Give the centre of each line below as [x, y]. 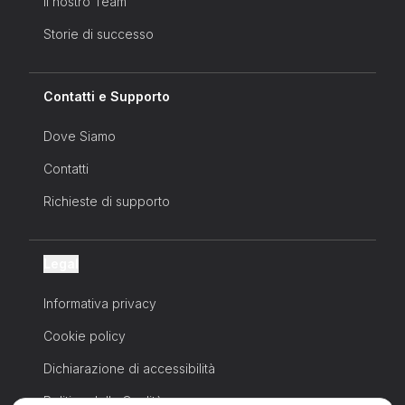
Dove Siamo [80, 137]
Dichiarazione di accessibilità [129, 369]
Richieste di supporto [107, 202]
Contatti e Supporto [107, 97]
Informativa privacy [100, 304]
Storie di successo [99, 34]
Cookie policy [85, 336]
